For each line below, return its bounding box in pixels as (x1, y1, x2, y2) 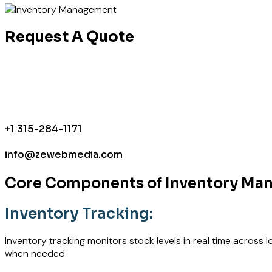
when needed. (5, 247, 67, 260)
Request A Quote (5, 27, 134, 46)
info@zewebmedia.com (5, 148, 123, 161)
